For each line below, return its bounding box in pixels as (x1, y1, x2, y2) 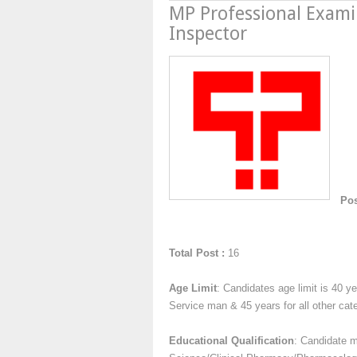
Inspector (169, 23, 247, 45)
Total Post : (169, 246, 225, 259)
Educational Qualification (169, 334, 294, 347)
